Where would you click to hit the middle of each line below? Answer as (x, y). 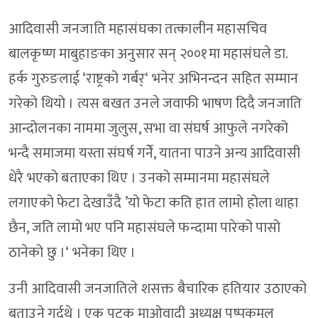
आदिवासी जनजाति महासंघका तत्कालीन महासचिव (138, 29)
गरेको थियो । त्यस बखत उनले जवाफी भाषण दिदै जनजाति (155, 104)
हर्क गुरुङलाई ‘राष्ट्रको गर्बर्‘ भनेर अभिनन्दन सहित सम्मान (154, 79)
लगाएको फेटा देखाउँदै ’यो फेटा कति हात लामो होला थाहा (154, 203)
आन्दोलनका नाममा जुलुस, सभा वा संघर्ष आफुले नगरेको (149, 129)
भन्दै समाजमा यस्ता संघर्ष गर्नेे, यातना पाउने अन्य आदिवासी (154, 154)
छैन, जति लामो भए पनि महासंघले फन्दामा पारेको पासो (145, 228)
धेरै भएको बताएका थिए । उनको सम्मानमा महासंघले (139, 179)
